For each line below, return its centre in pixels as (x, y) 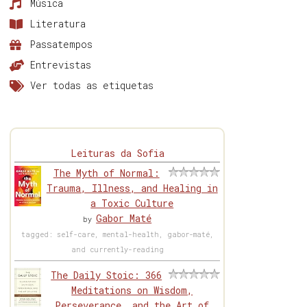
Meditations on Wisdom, (132, 291)
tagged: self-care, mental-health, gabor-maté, (117, 235)
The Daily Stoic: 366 (107, 275)
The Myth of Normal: (106, 173)
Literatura (58, 24)
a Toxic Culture (132, 204)
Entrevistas (61, 65)
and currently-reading (117, 250)
